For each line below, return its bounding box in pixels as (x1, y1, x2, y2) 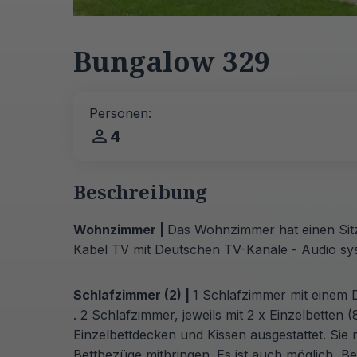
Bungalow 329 (73, 42, 270, 80)
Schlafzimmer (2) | (73, 286, 193, 303)
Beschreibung (73, 178, 207, 205)
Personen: (89, 105, 151, 122)
